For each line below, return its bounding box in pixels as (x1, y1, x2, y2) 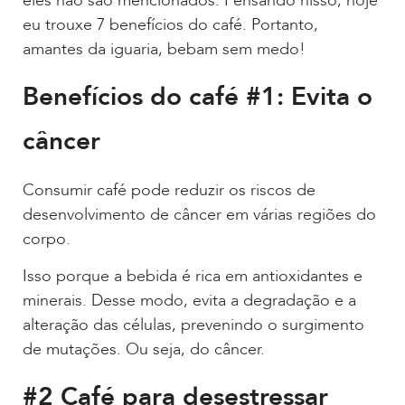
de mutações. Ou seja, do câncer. (23, 338, 265, 362)
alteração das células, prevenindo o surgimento (23, 314, 364, 337)
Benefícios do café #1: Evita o (23, 79, 372, 114)
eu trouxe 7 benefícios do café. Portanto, (23, 14, 318, 37)
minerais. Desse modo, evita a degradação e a (23, 289, 356, 313)
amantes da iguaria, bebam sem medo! (23, 38, 306, 61)
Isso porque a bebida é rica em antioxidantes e (23, 265, 363, 288)
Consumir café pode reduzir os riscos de (23, 178, 316, 202)
